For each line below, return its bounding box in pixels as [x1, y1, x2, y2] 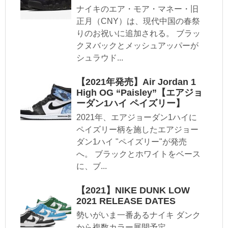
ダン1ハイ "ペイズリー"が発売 [76, 137, 187, 146]
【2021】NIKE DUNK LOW [76, 185, 190, 195]
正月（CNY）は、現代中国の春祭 [76, 16, 200, 25]
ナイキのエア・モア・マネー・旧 [76, 4, 198, 13]
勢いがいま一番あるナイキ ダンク [76, 210, 201, 219]
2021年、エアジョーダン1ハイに [76, 112, 197, 122]
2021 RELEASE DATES [76, 195, 176, 206]
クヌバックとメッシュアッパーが [76, 41, 198, 50]
